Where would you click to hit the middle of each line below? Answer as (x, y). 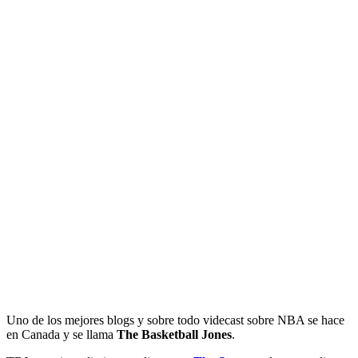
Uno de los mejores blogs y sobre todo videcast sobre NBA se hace (175, 320)
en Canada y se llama (62, 334)
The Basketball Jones (174, 334)
